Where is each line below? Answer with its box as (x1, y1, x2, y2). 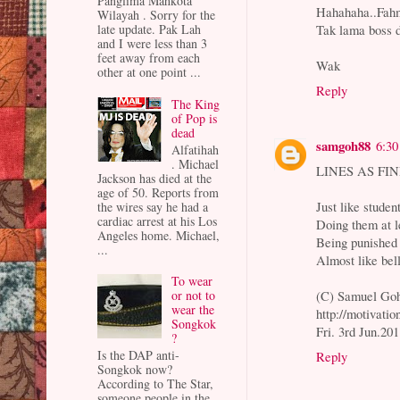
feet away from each (97, 49, 200, 67)
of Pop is (171, 109, 217, 127)
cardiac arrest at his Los (97, 212, 217, 229)
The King (171, 95, 220, 112)
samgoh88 (316, 135, 371, 155)
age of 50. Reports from (97, 183, 219, 201)
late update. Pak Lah (97, 21, 201, 38)
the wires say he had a (97, 197, 208, 215)
